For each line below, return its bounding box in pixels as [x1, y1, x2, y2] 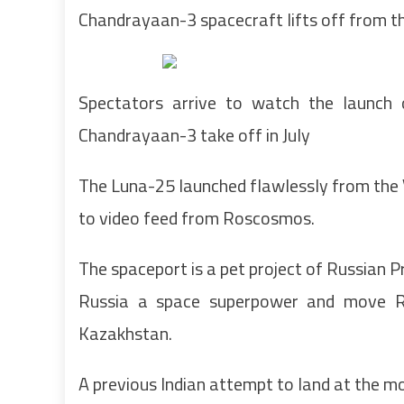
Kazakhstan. [78, 319, 172, 347]
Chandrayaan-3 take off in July [78, 121, 310, 149]
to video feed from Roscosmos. [78, 204, 315, 232]
